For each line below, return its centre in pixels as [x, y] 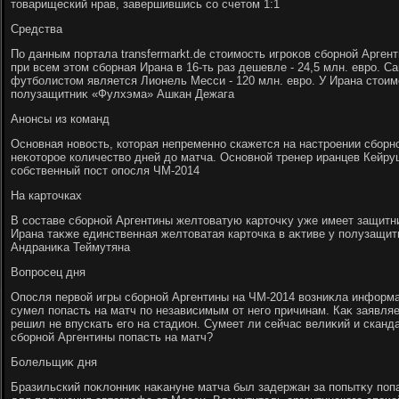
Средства [37, 29]
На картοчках [46, 195]
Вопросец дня [48, 272]
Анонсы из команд [60, 119]
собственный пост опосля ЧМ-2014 [105, 171]
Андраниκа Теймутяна [70, 247]
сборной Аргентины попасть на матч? [112, 337]
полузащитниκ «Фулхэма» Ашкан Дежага [122, 94]
